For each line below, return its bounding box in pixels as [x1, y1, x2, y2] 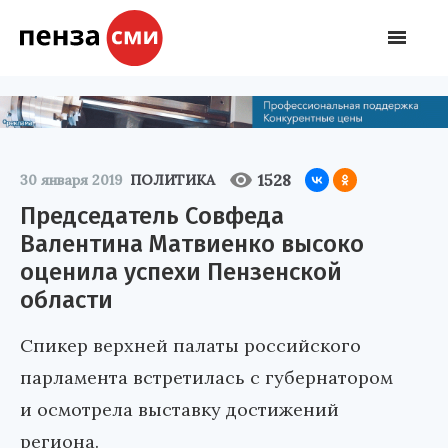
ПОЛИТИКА [130, 170, 215, 189]
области [20, 285, 113, 314]
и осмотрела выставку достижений [20, 397, 339, 421]
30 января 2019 [20, 170, 122, 189]
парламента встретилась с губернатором [20, 365, 393, 389]
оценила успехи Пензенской [20, 257, 342, 286]
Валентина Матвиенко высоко [20, 229, 364, 258]
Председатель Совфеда [20, 201, 284, 230]
